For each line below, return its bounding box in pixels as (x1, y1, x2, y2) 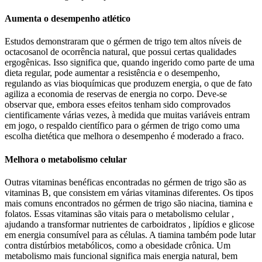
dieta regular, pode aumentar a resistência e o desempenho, (5, 68, 220, 78)
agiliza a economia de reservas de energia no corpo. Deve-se (5, 89, 227, 99)
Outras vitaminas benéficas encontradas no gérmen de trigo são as (5, 177, 246, 188)
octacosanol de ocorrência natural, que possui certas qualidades (5, 47, 236, 57)
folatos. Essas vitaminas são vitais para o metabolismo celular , (5, 209, 234, 219)
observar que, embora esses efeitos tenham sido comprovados (5, 99, 230, 110)
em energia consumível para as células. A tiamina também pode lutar (5, 230, 256, 240)
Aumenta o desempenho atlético (5, 13, 130, 24)
